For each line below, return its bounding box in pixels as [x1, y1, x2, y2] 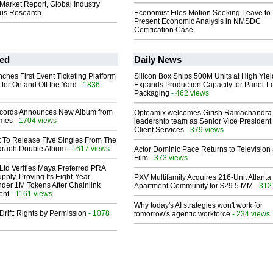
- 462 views [169, 89, 209, 97]
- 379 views [184, 126, 224, 134]
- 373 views [148, 154, 188, 162]
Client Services [134, 126, 184, 135]
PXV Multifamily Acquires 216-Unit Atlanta [134, 173, 271, 182]
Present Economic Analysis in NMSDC [134, 17, 261, 26]
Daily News [134, 54, 182, 65]
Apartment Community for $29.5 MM [134, 182, 253, 191]
